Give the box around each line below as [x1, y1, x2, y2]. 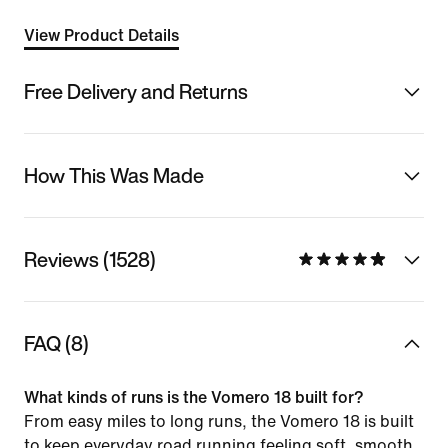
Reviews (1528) [24, 244, 156, 274]
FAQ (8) [24, 328, 89, 358]
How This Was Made [24, 160, 204, 190]
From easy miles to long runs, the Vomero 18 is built [24, 412, 414, 430]
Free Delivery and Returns [24, 76, 248, 106]
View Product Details [24, 27, 179, 44]
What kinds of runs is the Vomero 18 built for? [24, 388, 364, 406]
